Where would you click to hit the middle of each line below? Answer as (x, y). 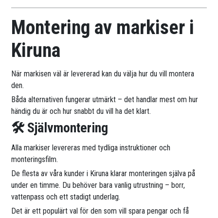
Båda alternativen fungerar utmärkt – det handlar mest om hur (105, 100)
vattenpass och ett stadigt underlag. (66, 197)
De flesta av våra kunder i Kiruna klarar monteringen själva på (103, 174)
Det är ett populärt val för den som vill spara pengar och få (100, 211)
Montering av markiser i (103, 28)
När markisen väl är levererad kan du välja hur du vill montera (103, 74)
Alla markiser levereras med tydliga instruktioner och (91, 148)
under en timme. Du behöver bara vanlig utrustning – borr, (98, 185)
